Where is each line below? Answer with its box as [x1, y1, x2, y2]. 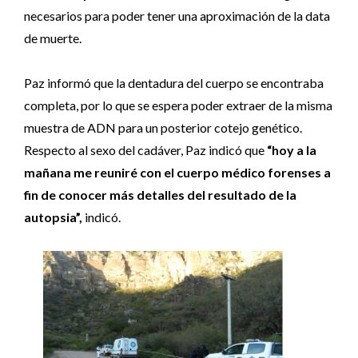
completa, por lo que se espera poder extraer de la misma [24, 97, 332, 113]
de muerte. [24, 30, 82, 46]
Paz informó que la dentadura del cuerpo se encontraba [24, 75, 324, 90]
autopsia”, [24, 209, 82, 225]
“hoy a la [267, 142, 316, 157]
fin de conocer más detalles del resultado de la [24, 187, 296, 202]
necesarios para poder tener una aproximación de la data [24, 8, 330, 23]
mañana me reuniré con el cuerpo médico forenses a [24, 165, 331, 180]
